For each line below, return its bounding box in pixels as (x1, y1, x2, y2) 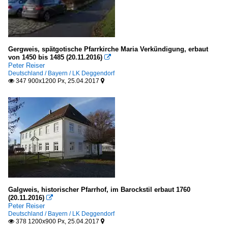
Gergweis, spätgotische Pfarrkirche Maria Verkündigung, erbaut (8, 45, 208, 53)
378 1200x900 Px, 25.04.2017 (14, 217, 101, 225)
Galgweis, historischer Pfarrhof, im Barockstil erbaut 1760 (8, 185, 190, 193)
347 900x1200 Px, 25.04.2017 (14, 77, 101, 84)
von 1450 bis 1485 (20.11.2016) (8, 53, 102, 61)
